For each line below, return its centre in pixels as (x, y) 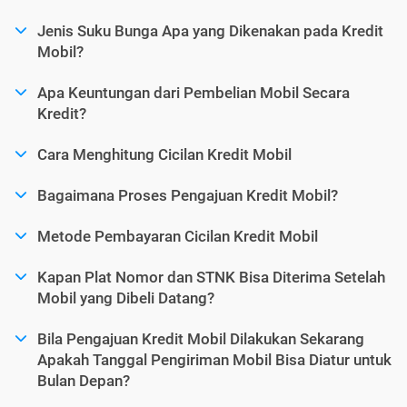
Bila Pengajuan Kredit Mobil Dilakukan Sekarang (201, 338)
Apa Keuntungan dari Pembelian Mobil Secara (194, 92)
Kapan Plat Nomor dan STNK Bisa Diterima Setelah (211, 277)
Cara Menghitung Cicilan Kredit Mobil (164, 154)
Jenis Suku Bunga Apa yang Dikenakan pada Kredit (210, 30)
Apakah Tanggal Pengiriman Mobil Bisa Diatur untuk (214, 359)
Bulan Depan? (84, 380)
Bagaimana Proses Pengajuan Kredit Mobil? (188, 195)
